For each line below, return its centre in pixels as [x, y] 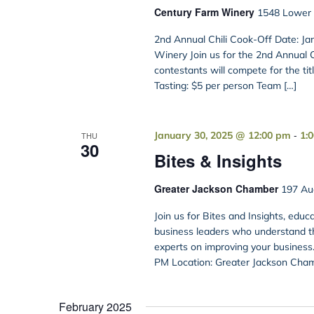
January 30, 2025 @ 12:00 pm [222, 136]
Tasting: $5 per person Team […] [225, 86]
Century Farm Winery [205, 12]
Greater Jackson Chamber [217, 189]
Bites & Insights [218, 161]
